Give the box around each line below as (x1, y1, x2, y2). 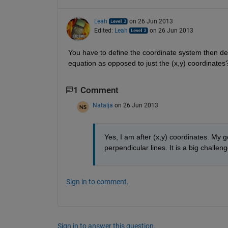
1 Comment (73, 85, 119, 95)
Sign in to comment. (66, 178, 129, 186)
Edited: (94, 26, 115, 34)
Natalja (92, 102, 113, 109)
